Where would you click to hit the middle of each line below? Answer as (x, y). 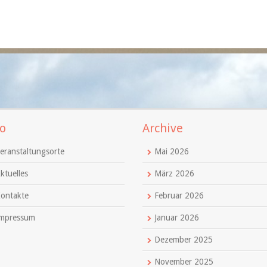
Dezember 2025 (184, 240)
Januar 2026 (177, 218)
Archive (163, 128)
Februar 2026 (179, 195)
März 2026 (174, 173)
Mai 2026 (172, 151)
